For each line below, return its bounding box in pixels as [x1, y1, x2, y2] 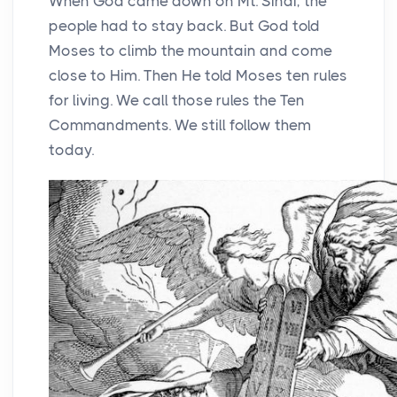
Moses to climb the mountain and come [49, 41, 332, 59]
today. [49, 140, 94, 159]
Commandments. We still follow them [49, 115, 311, 134]
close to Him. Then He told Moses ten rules [49, 66, 347, 84]
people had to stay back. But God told [49, 16, 320, 35]
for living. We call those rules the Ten [49, 90, 305, 109]
